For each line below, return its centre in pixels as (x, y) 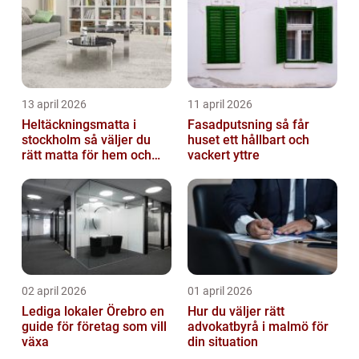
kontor (40, 171)
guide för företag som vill (94, 327)
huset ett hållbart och (248, 140)
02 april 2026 (54, 291)
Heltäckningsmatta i (79, 125)
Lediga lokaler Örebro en (86, 312)
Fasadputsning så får (232, 125)
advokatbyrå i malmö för (258, 327)
